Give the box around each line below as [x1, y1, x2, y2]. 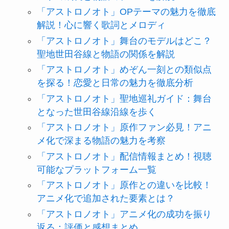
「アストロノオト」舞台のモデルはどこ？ [36, 35, 212, 46]
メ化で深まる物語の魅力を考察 [36, 135, 166, 146]
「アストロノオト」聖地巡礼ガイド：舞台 [36, 93, 212, 104]
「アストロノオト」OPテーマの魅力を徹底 [36, 7, 216, 17]
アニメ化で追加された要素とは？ [36, 193, 175, 204]
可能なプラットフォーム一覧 [36, 164, 156, 175]
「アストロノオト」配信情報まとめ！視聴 [36, 151, 212, 162]
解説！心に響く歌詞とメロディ [36, 20, 166, 31]
